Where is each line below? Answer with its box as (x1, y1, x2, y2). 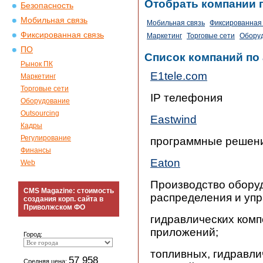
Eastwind (150, 113, 197, 126)
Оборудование (21, 97, 70, 105)
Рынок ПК (21, 60, 53, 68)
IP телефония (150, 92, 222, 104)
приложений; (150, 226, 218, 238)
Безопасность (21, 1, 73, 10)
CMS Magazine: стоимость (23, 187, 114, 195)
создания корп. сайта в (23, 195, 103, 203)
